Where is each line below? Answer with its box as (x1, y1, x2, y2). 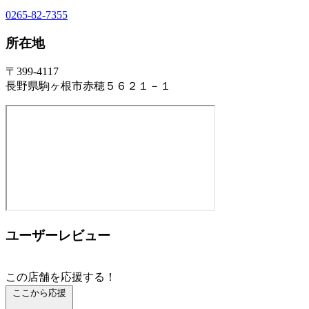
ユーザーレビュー (6, 228, 110, 243)
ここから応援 (12, 287, 66, 298)
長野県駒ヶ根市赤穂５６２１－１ (6, 80, 171, 92)
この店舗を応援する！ (6, 270, 116, 283)
